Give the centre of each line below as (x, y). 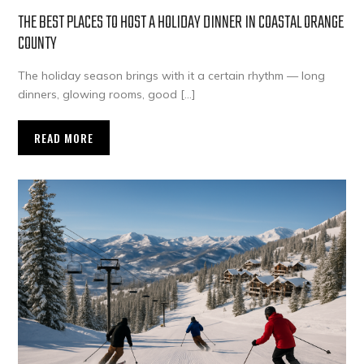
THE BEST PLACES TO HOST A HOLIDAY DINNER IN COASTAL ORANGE (181, 23)
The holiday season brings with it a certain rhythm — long (172, 76)
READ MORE (64, 138)
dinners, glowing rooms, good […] (107, 95)
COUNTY (38, 44)
